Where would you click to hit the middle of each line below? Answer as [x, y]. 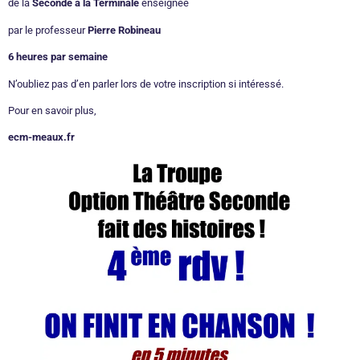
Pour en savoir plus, [52, 110]
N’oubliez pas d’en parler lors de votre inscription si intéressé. [146, 84]
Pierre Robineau [124, 30]
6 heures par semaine [58, 57]
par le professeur [48, 30]
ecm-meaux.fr [41, 137]
